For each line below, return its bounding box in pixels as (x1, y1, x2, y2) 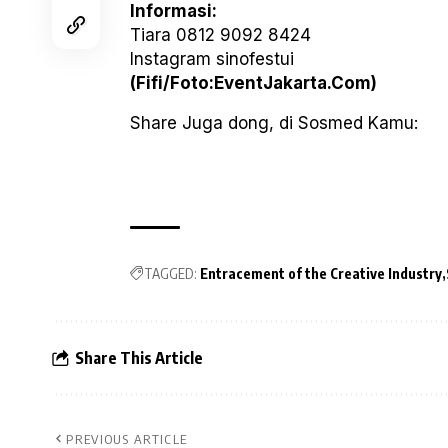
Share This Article (75, 347, 203, 368)
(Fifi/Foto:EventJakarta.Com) (130, 73, 377, 94)
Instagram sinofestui (130, 49, 294, 70)
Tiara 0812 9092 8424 (130, 25, 311, 46)
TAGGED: (144, 265, 197, 283)
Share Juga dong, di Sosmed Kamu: (130, 113, 418, 134)
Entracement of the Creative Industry (200, 265, 442, 283)
